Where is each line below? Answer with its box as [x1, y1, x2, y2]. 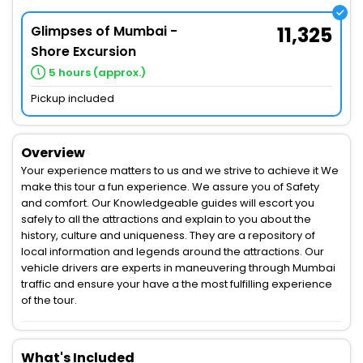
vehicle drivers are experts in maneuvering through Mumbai [21, 260, 335, 276]
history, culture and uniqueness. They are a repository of [21, 228, 315, 244]
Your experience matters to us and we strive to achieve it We [21, 163, 339, 179]
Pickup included [31, 91, 114, 107]
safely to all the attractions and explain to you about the [21, 211, 311, 228]
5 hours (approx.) [48, 65, 146, 81]
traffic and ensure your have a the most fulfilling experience [21, 276, 332, 293]
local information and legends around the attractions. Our [21, 244, 324, 260]
